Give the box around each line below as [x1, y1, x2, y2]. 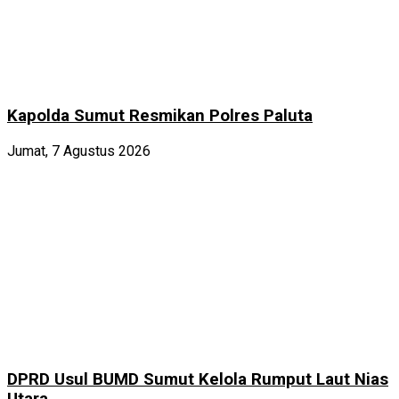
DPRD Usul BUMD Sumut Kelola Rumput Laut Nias [7, 370, 388, 390]
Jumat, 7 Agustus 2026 [7, 142, 151, 159]
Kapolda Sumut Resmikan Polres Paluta [7, 106, 313, 126]
